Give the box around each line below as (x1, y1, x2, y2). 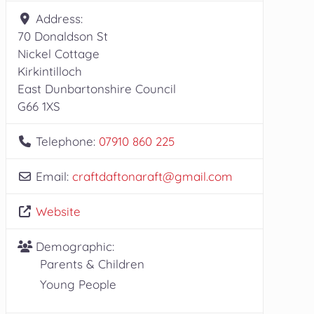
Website (36, 204, 81, 219)
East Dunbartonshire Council (17, 81, 176, 96)
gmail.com (175, 169, 233, 184)
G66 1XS (17, 99, 60, 114)
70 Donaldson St (17, 29, 108, 43)
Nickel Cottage (17, 46, 100, 61)
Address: (36, 11, 83, 26)
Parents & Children (39, 257, 144, 271)
